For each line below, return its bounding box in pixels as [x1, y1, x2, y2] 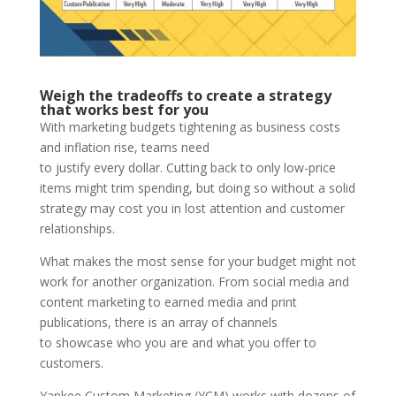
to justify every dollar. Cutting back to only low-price [39, 158, 336, 176]
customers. [39, 354, 114, 371]
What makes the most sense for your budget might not [39, 252, 356, 270]
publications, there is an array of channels [39, 313, 278, 331]
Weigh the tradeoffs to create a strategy [39, 85, 331, 105]
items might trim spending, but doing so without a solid [39, 179, 355, 196]
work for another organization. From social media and [39, 272, 349, 290]
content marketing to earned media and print [39, 293, 297, 310]
